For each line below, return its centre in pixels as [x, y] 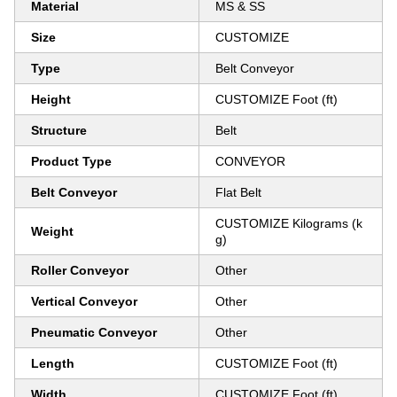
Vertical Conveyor [84, 301]
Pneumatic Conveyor [94, 332]
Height [51, 99]
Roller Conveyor [80, 270]
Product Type [71, 161]
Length [53, 363]
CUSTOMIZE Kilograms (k [289, 223]
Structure [59, 130]
